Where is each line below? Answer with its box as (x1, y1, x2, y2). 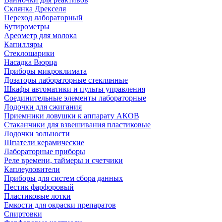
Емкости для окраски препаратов (4, 201, 116, 210)
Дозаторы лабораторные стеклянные (4, 76, 128, 85)
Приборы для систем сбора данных (4, 174, 123, 183)
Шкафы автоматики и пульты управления (4, 85, 145, 94)
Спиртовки (4, 210, 42, 219)
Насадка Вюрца (4, 58, 57, 67)
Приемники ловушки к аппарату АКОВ (4, 111, 139, 120)
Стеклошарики (4, 49, 55, 58)
